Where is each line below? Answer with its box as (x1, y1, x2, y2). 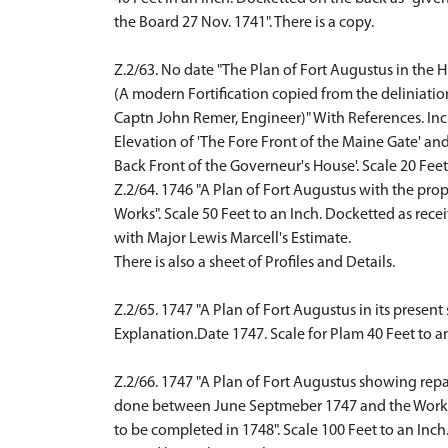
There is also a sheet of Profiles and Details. (114, 254, 395, 271)
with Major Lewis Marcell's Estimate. (114, 230, 351, 247)
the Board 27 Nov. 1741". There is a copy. (114, 14, 374, 31)
